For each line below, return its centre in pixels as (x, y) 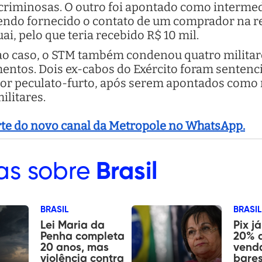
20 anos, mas (75, 247)
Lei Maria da (73, 225)
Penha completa (83, 236)
